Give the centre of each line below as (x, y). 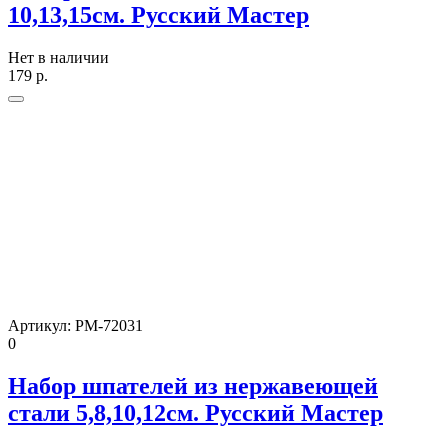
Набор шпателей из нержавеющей (193, 386)
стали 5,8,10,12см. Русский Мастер (195, 413)
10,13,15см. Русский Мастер (158, 15)
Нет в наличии (58, 58)
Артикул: (41, 326)
